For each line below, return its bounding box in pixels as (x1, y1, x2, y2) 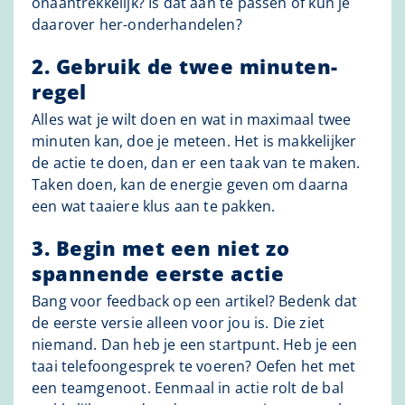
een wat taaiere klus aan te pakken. (32, 196, 276, 217)
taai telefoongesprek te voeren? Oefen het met (32, 356, 356, 377)
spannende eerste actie (32, 259, 284, 287)
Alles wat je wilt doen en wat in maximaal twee (32, 109, 352, 130)
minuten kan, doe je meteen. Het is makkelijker (32, 131, 357, 152)
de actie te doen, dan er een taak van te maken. (32, 153, 361, 174)
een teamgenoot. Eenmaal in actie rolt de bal (32, 378, 344, 399)
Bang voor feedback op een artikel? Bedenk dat (32, 291, 358, 312)
